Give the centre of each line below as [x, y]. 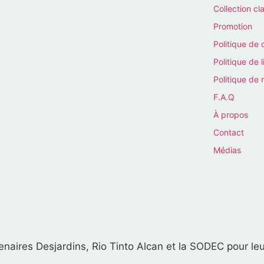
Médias [227, 150]
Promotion [232, 26]
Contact [228, 132]
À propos [230, 114]
